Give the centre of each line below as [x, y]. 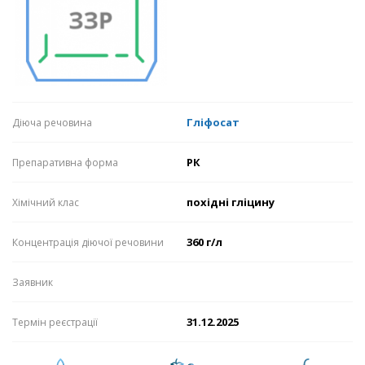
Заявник [33, 283]
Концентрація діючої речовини [88, 243]
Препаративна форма [65, 163]
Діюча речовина [52, 123]
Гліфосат [213, 123]
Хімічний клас [46, 203]
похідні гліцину [231, 202]
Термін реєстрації [55, 323]
